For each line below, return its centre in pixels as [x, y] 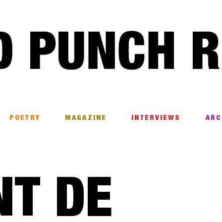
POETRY [25, 118]
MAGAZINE [86, 118]
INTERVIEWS [156, 118]
